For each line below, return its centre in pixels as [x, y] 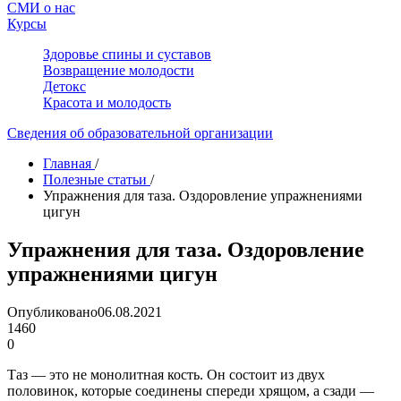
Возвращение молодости [119, 70]
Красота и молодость [107, 102]
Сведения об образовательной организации [140, 133]
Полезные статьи [95, 179]
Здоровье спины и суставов [127, 54]
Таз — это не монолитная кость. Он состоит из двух [166, 374]
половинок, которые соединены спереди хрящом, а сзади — [191, 390]
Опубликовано [52, 311]
